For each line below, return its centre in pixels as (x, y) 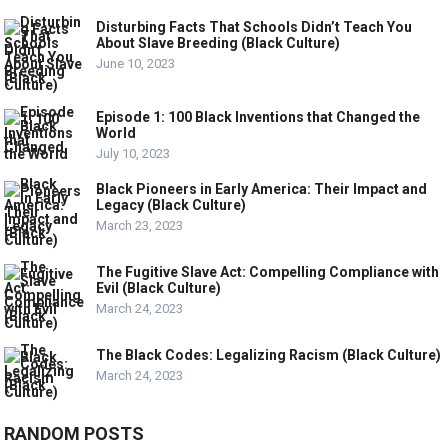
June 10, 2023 (136, 63)
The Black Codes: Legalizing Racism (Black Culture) (269, 354)
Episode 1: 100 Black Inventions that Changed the (258, 116)
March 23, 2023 (140, 225)
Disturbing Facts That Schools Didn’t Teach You (254, 26)
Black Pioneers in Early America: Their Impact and (262, 188)
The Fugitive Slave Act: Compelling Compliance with (268, 271)
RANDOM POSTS (74, 433)
